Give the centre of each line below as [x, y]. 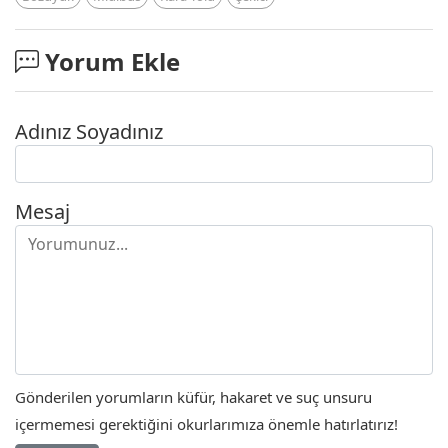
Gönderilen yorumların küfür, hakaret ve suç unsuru [193, 397]
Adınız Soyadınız [89, 131]
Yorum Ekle [109, 61]
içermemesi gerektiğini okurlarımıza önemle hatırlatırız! [206, 424]
